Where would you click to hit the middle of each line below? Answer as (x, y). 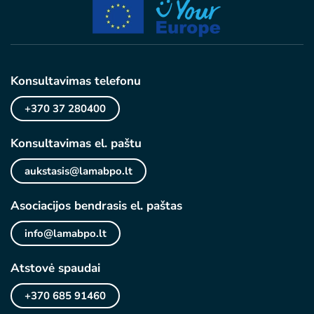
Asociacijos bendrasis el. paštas (96, 206)
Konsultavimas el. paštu (76, 143)
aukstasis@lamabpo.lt (78, 171)
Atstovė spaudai (55, 268)
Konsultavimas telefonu (76, 81)
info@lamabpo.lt (66, 233)
